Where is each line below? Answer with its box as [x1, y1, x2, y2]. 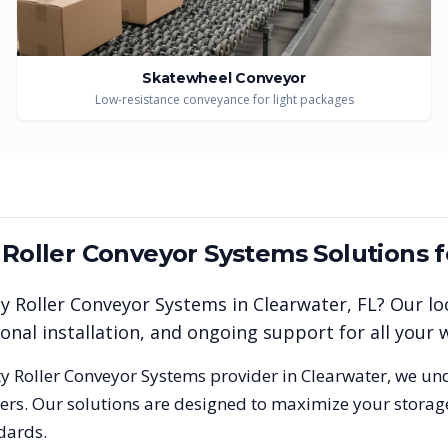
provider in [206, 364, 301, 387]
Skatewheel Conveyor [142, 69, 306, 87]
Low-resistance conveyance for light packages [94, 91, 354, 108]
